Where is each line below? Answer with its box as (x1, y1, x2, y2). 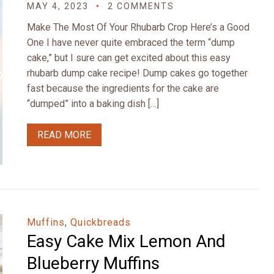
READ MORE (37, 129, 91, 141)
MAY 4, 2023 (27, 1, 89, 11)
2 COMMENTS (108, 1, 174, 11)
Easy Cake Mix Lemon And (27, 231, 226, 251)
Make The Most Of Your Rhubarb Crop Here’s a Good (27, 21, 250, 33)
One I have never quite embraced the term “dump (27, 37, 235, 48)
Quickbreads (70, 217, 131, 228)
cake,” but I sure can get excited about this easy (27, 52, 231, 64)
